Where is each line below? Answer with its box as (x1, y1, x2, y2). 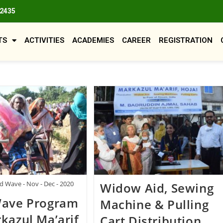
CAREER (122, 36, 151, 45)
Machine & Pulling (100, 196, 209, 213)
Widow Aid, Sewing (100, 180, 214, 197)
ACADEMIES (72, 36, 114, 45)
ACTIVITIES (24, 36, 65, 45)
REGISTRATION (159, 36, 213, 45)
